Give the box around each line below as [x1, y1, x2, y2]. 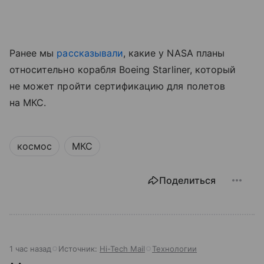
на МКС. [9, 97, 47, 109]
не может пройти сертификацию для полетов [9, 80, 225, 93]
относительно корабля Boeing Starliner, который [9, 64, 236, 76]
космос [17, 140, 52, 153]
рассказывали [57, 47, 124, 60]
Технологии [152, 244, 197, 254]
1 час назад [9, 244, 51, 254]
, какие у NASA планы [123, 47, 225, 60]
